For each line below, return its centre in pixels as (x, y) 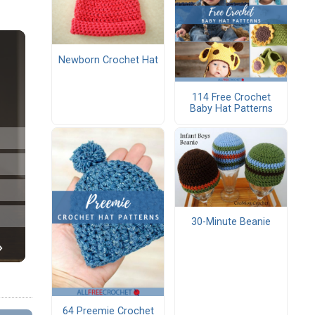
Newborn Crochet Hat (108, 60)
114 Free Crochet (231, 97)
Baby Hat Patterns (231, 108)
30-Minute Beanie (231, 222)
